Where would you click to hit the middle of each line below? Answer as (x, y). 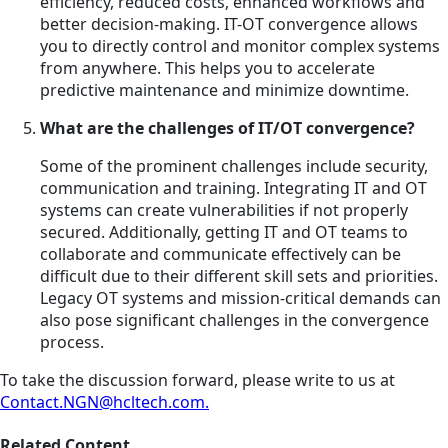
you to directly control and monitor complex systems (240, 45)
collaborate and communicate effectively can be (220, 253)
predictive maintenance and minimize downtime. (224, 89)
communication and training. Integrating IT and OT (233, 187)
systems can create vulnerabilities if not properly (224, 209)
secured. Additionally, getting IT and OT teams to (224, 231)
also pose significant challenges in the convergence (234, 319)
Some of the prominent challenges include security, (234, 165)
